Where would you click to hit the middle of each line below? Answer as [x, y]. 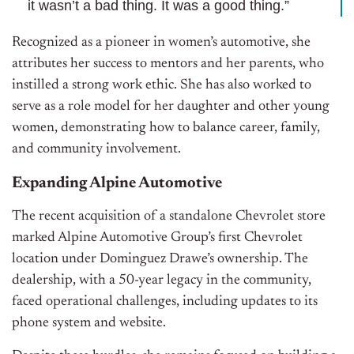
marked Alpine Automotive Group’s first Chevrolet [157, 238]
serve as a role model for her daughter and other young [171, 107]
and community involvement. [96, 150]
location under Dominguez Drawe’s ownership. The [160, 260]
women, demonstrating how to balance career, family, [166, 128]
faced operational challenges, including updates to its [165, 302]
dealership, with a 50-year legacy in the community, [162, 281]
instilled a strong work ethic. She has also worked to [162, 86]
